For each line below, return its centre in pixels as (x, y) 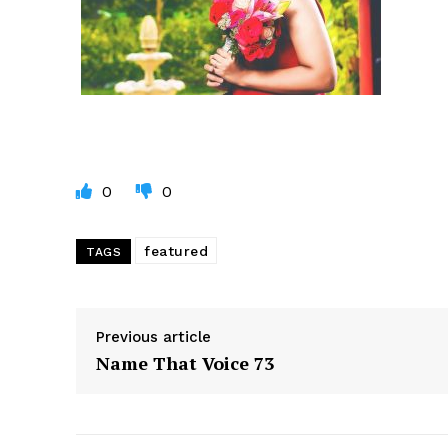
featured (176, 251)
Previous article (153, 337)
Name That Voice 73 (185, 363)
